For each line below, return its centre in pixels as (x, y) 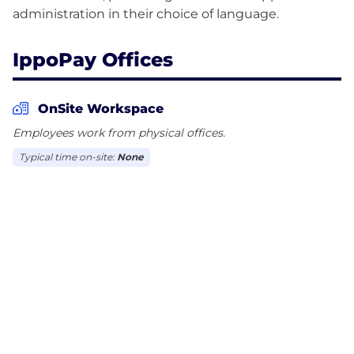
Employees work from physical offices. (119, 132)
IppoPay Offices (93, 59)
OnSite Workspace (101, 108)
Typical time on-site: (68, 156)
